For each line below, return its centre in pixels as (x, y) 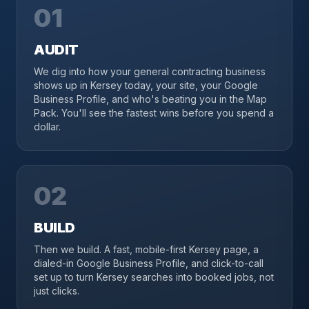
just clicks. (57, 291)
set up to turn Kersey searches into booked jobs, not (154, 277)
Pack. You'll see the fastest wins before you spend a (154, 113)
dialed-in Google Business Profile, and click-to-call (149, 263)
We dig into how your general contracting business (150, 71)
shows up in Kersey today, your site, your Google (146, 85)
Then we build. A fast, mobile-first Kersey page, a (146, 249)
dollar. (47, 127)
